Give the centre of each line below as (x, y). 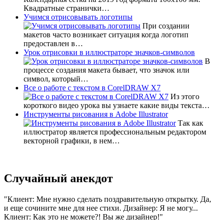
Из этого (184, 96)
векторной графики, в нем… (72, 140)
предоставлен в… (53, 43)
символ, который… (56, 79)
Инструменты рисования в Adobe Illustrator (96, 114)
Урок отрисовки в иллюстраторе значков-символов (109, 52)
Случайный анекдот (58, 178)
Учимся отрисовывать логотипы (78, 17)
